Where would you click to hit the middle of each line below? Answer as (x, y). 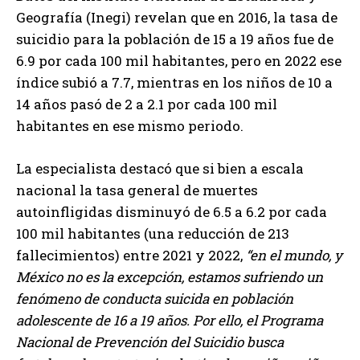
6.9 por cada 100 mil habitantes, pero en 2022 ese (179, 61)
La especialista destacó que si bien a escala (160, 169)
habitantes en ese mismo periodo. (130, 126)
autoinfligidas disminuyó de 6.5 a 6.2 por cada (172, 212)
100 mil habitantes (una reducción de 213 (153, 234)
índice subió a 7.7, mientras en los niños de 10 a (174, 83)
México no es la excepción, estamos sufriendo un (170, 277)
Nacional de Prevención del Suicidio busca (150, 342)
